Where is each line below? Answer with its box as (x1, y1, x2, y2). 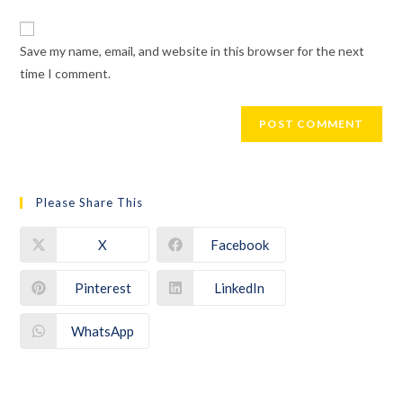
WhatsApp (71, 322, 135, 339)
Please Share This (36, 195, 144, 210)
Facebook (210, 236, 269, 253)
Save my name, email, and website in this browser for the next (20, 43, 365, 59)
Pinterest (74, 279, 131, 296)
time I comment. (20, 66, 112, 82)
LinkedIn (214, 279, 265, 296)
